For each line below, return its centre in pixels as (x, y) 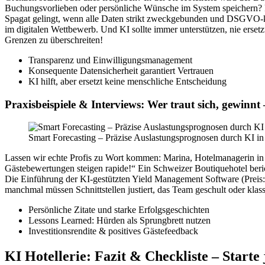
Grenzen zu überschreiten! (54, 40)
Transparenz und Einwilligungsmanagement (110, 60)
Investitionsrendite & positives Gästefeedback (113, 231)
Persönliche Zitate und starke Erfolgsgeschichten (119, 210)
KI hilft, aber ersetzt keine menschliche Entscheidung (127, 81)
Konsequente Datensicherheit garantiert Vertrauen (121, 70)
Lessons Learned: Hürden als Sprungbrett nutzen (119, 221)
